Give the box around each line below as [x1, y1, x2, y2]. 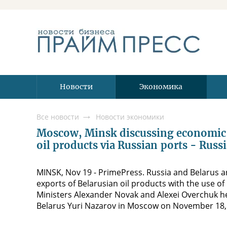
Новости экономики [96, 112, 164, 122]
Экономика [139, 82, 182, 91]
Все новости [36, 112, 79, 122]
